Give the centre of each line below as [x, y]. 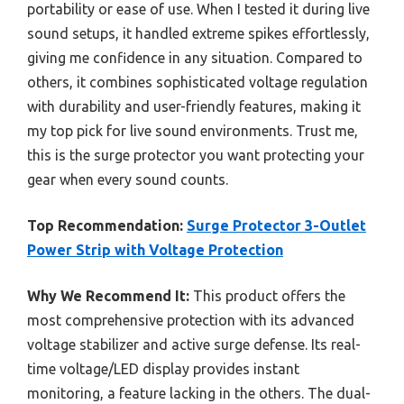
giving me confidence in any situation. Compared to [195, 58]
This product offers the [267, 296]
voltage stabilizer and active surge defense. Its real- [194, 345]
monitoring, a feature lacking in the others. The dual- [199, 394]
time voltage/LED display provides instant [163, 369]
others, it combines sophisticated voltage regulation [197, 83]
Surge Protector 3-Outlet [276, 226]
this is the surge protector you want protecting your [196, 156]
